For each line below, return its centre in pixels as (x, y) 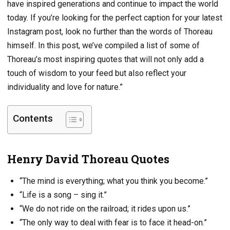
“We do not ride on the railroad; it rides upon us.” (105, 208)
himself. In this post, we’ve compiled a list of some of (103, 45)
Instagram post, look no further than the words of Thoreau (110, 32)
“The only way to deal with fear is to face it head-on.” (113, 222)
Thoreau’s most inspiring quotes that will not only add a (106, 59)
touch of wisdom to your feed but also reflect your (97, 73)
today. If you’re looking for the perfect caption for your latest (115, 18)
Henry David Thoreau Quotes (88, 159)
